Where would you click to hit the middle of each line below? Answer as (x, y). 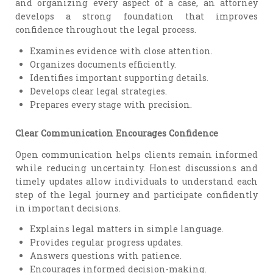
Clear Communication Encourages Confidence (117, 133)
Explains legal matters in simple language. (127, 229)
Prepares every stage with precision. (111, 104)
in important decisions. (68, 208)
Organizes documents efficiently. (103, 64)
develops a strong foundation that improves (136, 16)
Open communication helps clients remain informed (136, 154)
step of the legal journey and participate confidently (136, 194)
